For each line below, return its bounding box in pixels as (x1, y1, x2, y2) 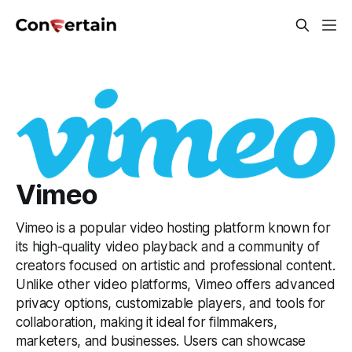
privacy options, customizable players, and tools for (16, 295, 325, 312)
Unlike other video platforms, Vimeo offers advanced (16, 276, 335, 293)
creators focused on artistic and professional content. (16, 257, 335, 274)
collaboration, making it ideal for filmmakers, (16, 313, 277, 331)
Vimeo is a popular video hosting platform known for (16, 219, 331, 236)
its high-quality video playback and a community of (16, 238, 320, 255)
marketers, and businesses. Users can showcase (16, 332, 306, 350)
